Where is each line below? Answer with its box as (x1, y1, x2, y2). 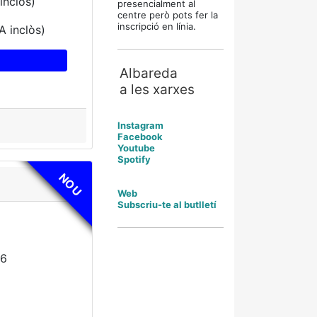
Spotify (117, 154, 151, 165)
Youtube (117, 142, 155, 154)
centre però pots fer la (117, 9, 218, 21)
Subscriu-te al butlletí (117, 199, 217, 210)
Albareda (120, 65, 178, 81)
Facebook (117, 131, 163, 142)
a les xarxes (120, 81, 195, 98)
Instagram (117, 120, 163, 131)
